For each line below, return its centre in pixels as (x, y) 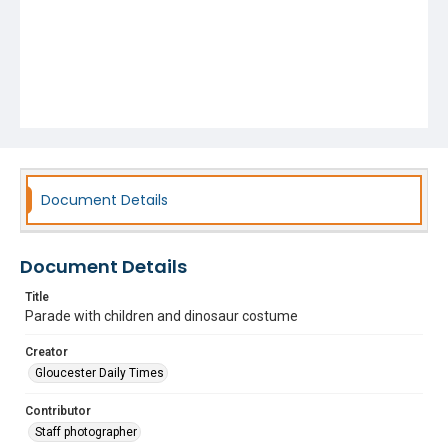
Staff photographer (86, 432)
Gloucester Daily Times (99, 373)
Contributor (58, 411)
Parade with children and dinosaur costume (161, 316)
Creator (46, 352)
